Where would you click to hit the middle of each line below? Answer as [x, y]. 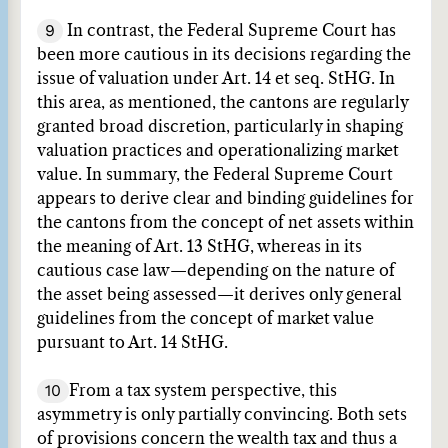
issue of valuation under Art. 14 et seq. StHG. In [216, 79]
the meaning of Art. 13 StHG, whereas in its [199, 247]
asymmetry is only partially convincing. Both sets [222, 415]
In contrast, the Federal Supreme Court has [229, 31]
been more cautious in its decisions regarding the [224, 55]
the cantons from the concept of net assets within [225, 223]
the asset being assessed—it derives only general [219, 295]
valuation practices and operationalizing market [218, 151]
